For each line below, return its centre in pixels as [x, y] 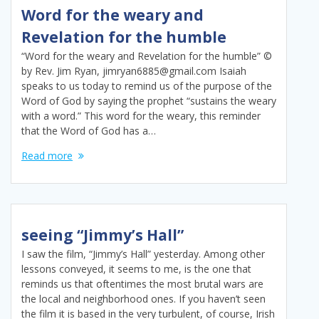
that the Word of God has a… [89, 131]
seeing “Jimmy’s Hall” [103, 235]
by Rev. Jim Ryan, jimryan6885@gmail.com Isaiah [134, 71]
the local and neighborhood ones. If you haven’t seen [143, 299]
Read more [47, 156]
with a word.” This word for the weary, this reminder [141, 116]
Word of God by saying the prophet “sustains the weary [149, 101]
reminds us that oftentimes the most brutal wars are [142, 284]
